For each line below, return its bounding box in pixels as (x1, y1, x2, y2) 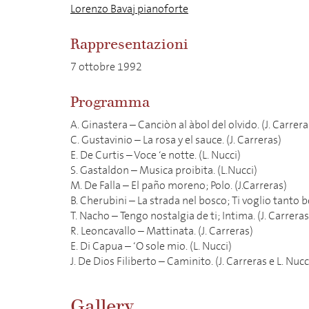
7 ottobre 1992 (70, 59, 142, 74)
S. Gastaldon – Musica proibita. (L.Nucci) (70, 163, 257, 177)
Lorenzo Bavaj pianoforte (70, 1, 188, 16)
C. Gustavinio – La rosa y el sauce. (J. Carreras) (70, 132, 281, 147)
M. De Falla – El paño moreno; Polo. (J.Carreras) (70, 178, 287, 192)
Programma (70, 94, 150, 111)
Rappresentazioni (70, 36, 188, 53)
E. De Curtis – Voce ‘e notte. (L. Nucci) (70, 148, 241, 162)
